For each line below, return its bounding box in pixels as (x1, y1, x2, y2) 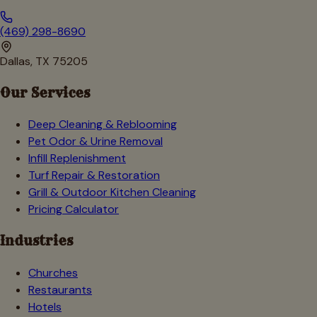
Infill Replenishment (28, 151, 126, 166)
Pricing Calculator (28, 202, 119, 217)
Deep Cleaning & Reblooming (28, 117, 177, 132)
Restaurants (28, 282, 92, 297)
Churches (28, 265, 78, 280)
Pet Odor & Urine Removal (28, 134, 163, 149)
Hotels (28, 299, 62, 314)
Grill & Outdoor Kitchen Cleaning (28, 185, 196, 200)
